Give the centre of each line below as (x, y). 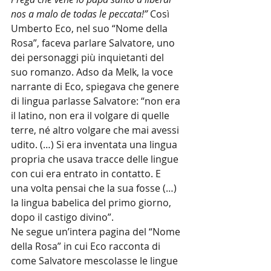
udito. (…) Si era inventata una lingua (95, 145)
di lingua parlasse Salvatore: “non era (97, 101)
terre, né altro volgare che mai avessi (96, 130)
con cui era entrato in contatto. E (87, 174)
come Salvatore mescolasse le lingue (96, 261)
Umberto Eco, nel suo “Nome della (90, 28)
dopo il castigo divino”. (62, 217)
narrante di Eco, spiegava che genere (96, 87)
